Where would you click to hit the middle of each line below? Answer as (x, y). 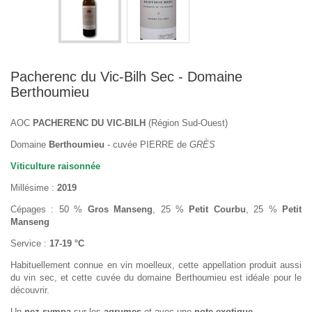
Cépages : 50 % (49, 209)
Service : (30, 243)
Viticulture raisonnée (55, 166)
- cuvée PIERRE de (147, 144)
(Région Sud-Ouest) (187, 123)
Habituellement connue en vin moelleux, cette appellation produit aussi (156, 265)
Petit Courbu (217, 209)
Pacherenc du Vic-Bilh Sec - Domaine (126, 76)
